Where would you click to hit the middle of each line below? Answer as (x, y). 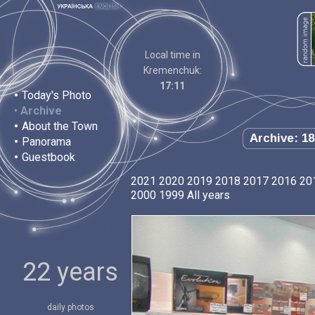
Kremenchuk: (172, 70)
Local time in (172, 55)
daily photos (70, 307)
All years (208, 195)
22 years (70, 272)
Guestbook (49, 157)
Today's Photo (57, 95)
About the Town (60, 126)
